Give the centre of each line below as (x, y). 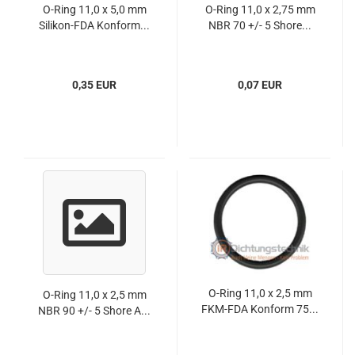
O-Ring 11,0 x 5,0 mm (94, 10)
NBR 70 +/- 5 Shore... (260, 25)
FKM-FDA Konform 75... (260, 309)
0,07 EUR (260, 85)
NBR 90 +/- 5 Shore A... (94, 311)
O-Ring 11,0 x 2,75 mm (260, 10)
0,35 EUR (94, 85)
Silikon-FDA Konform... (94, 25)
